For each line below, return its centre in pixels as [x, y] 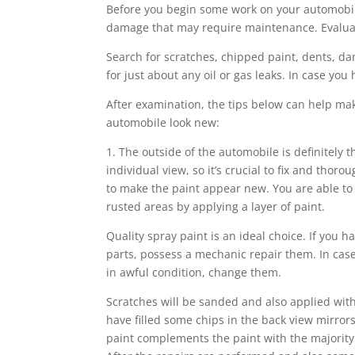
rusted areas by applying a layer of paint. [216, 206]
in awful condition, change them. [194, 272]
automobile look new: [163, 122]
